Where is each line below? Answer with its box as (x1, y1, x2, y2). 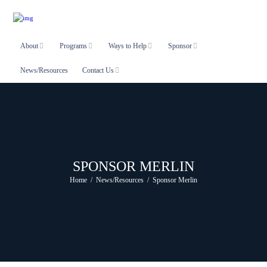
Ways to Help (108, 41, 147, 50)
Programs (60, 41, 88, 50)
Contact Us (82, 66, 114, 74)
